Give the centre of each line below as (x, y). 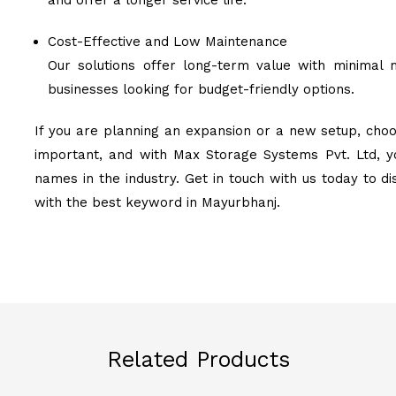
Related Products (198, 359)
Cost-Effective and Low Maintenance (168, 42)
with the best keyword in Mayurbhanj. (157, 202)
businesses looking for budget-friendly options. (201, 89)
